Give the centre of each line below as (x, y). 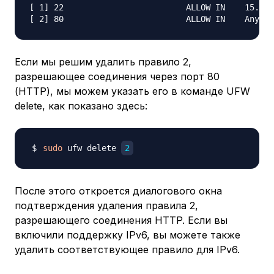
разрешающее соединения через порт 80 (117, 77)
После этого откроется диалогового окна (118, 191)
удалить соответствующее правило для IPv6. (127, 250)
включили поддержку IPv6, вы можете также (128, 235)
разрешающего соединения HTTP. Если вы (121, 220)
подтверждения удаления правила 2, (106, 206)
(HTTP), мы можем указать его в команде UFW (132, 91)
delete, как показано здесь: (81, 106)
